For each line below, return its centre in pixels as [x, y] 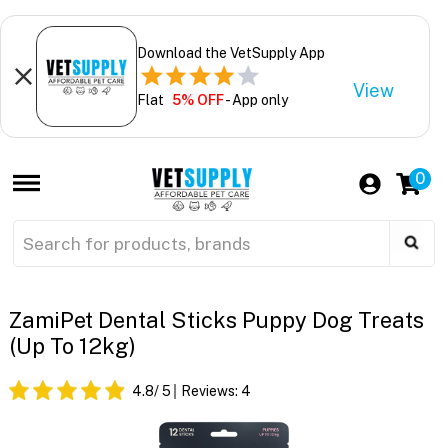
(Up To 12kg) [72, 346]
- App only [255, 99]
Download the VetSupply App [230, 52]
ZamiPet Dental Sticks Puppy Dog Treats [216, 320]
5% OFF [197, 99]
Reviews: [210, 391]
